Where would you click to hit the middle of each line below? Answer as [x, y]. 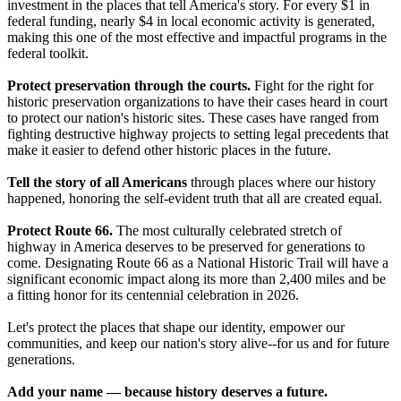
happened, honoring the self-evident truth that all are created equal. [195, 199]
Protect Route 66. [60, 231]
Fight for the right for [312, 86]
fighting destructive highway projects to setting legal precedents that [198, 134]
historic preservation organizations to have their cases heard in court [197, 102]
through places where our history [282, 183]
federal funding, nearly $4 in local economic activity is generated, [191, 21]
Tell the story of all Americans [97, 183]
